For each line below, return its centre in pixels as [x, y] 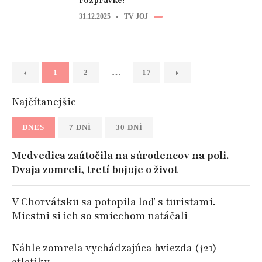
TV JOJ [136, 16]
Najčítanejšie [44, 102]
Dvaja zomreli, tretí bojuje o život [95, 170]
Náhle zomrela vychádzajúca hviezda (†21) [114, 248]
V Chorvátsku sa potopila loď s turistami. [113, 202]
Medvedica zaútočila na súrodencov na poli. [120, 156]
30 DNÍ [129, 127]
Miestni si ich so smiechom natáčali [100, 216]
